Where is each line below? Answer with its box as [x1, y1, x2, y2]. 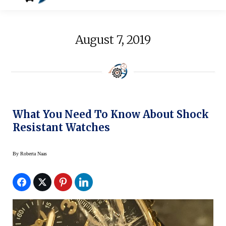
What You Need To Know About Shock [13, 107, 209, 121]
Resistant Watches [13, 121, 110, 134]
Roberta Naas [20, 150, 47, 156]
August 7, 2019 [75, 32, 151, 47]
